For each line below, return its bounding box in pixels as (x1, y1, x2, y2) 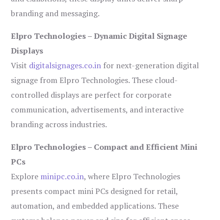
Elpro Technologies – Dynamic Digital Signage (11, 30, 188, 42)
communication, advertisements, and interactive (11, 104, 184, 115)
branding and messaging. (11, 8, 100, 19)
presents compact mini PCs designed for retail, (11, 186, 178, 197)
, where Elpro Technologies (84, 171, 181, 182)
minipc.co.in (40, 171, 84, 182)
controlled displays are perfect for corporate (11, 89, 172, 101)
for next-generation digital (101, 60, 199, 71)
